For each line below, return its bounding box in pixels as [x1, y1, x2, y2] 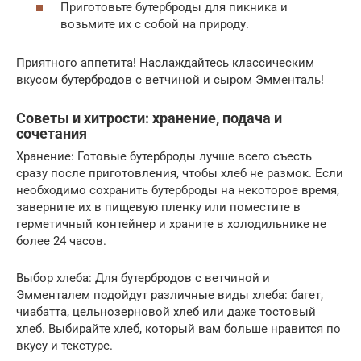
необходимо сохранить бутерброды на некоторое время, [16, 183, 339, 197]
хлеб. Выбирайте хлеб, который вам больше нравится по [16, 322, 341, 336]
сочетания [16, 125, 87, 142]
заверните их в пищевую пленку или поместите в [16, 200, 301, 214]
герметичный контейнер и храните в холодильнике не [16, 217, 326, 231]
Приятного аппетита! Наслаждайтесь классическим [16, 56, 314, 70]
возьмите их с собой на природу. [60, 17, 249, 31]
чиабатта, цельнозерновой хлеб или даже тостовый [16, 305, 316, 319]
